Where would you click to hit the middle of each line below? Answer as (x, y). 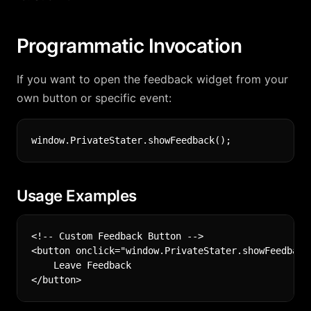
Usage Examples (77, 195)
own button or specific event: (94, 98)
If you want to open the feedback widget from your (152, 79)
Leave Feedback (81, 265)
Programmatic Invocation (129, 46)
